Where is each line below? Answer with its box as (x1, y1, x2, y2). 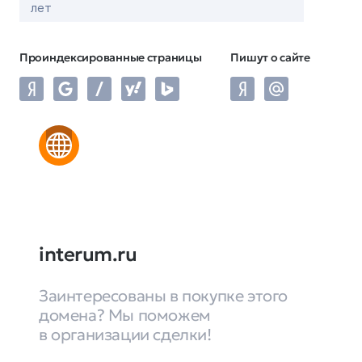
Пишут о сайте (230, 50, 310, 65)
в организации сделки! (39, 324, 212, 345)
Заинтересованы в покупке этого (39, 285, 288, 306)
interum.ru (39, 242, 137, 267)
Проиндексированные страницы (19, 50, 202, 65)
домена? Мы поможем (39, 305, 211, 326)
